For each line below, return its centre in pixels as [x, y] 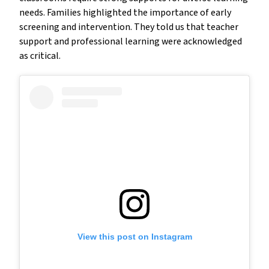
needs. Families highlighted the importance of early [125, 13]
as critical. [41, 56]
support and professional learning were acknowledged [131, 42]
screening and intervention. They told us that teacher [129, 27]
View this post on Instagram [134, 237]
